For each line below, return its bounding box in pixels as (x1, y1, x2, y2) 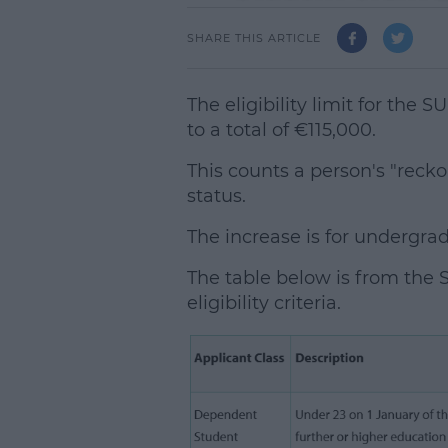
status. (186, 185, 246, 207)
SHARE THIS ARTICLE (186, 30, 321, 45)
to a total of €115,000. (186, 119, 376, 141)
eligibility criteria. (186, 292, 341, 314)
